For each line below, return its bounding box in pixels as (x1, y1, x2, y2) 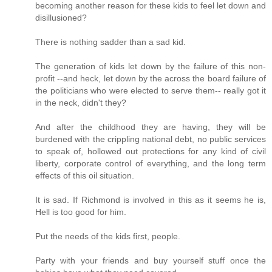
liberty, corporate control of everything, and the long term (35, 158, 266, 168)
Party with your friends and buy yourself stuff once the (35, 255, 266, 265)
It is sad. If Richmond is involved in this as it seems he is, (35, 194, 266, 205)
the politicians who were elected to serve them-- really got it (35, 85, 266, 95)
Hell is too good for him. (35, 206, 126, 217)
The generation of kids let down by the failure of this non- (35, 61, 266, 71)
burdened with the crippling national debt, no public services (35, 134, 266, 144)
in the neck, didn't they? (35, 97, 126, 107)
